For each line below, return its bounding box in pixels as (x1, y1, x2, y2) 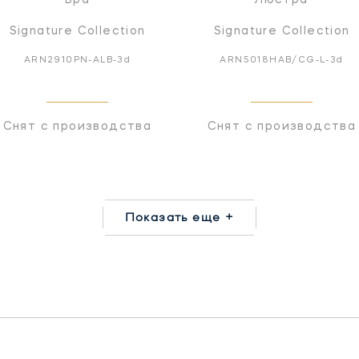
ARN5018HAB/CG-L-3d (220, 55, 344, 65)
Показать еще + (124, 209, 235, 223)
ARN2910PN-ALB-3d (23, 55, 131, 65)
